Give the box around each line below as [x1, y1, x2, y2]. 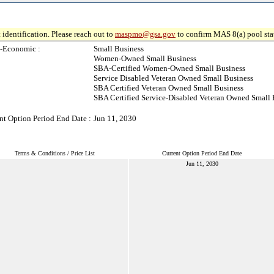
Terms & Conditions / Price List [15, 150, 95, 157]
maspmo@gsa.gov [115, 29, 176, 39]
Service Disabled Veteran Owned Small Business [94, 73, 253, 83]
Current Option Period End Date [162, 150, 242, 157]
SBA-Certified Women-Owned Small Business [94, 64, 245, 73]
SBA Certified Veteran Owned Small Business [94, 83, 243, 92]
